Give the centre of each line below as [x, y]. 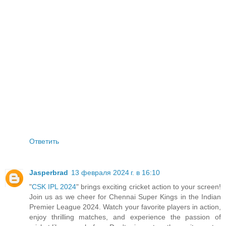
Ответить [44, 141]
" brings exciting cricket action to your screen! [149, 186]
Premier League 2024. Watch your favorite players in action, [125, 207]
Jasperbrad [49, 172]
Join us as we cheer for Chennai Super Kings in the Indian [125, 196]
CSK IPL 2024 [54, 186]
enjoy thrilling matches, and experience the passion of [125, 217]
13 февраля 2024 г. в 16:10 [116, 172]
